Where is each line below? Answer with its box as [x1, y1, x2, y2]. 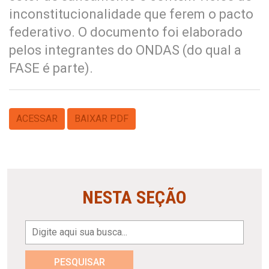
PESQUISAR [53, 256, 105, 268]
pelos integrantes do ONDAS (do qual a [9, 42, 241, 58]
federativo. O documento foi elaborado [9, 24, 243, 40]
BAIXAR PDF [74, 112, 128, 124]
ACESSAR [16, 112, 58, 124]
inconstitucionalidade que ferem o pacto [9, 6, 253, 22]
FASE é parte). [9, 60, 93, 76]
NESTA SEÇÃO [82, 186, 187, 208]
